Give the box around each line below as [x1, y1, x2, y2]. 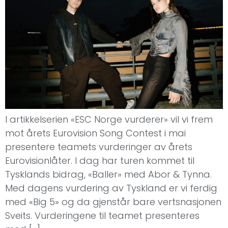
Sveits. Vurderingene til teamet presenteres [5, 209, 199, 222]
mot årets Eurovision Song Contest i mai [5, 126, 186, 139]
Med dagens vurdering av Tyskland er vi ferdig [5, 181, 217, 194]
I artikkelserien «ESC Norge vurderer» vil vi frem [5, 112, 213, 126]
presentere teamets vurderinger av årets [5, 140, 192, 153]
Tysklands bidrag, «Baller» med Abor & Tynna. [5, 167, 212, 181]
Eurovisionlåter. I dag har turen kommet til [5, 154, 194, 167]
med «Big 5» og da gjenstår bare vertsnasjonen [5, 195, 221, 208]
